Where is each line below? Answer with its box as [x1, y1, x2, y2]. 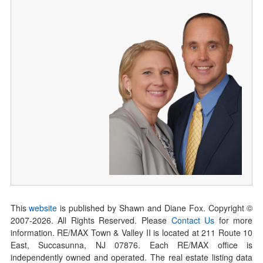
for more [214, 214, 253, 226]
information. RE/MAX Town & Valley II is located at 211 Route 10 [10, 226, 253, 238]
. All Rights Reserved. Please [50, 214, 171, 226]
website [29, 201, 58, 214]
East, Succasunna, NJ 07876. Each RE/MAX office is [10, 238, 253, 251]
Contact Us [171, 214, 215, 226]
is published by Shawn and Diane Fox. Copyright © [57, 201, 253, 214]
